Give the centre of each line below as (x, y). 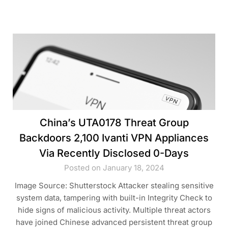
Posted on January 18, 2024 (114, 168)
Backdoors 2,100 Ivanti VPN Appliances (114, 138)
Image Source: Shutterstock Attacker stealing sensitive (114, 186)
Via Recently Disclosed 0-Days (114, 153)
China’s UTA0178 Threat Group (114, 123)
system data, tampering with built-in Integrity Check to (114, 198)
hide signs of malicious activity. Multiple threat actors (114, 210)
